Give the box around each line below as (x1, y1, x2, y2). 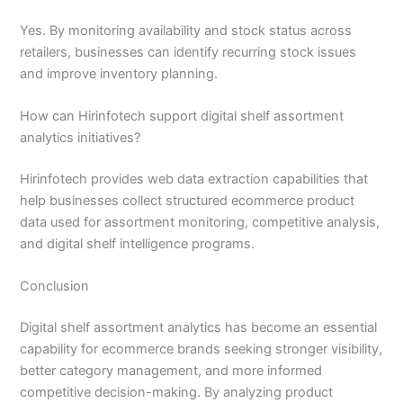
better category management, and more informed (20, 363, 323, 380)
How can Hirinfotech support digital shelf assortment (20, 108, 345, 125)
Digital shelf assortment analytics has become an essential (20, 319, 378, 336)
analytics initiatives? (20, 130, 141, 147)
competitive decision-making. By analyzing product (20, 384, 334, 401)
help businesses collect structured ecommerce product (20, 193, 355, 210)
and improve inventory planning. (20, 65, 219, 82)
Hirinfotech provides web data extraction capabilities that (20, 171, 369, 188)
